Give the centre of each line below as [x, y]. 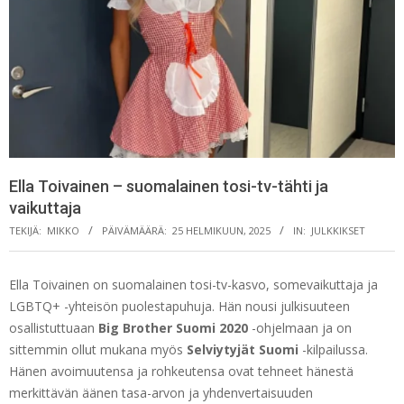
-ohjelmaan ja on [300, 328]
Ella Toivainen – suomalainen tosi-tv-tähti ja [169, 187]
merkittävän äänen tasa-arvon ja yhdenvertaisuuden [161, 393]
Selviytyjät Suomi [243, 350]
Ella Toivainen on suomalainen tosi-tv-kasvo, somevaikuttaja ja [193, 285]
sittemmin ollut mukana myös [98, 350]
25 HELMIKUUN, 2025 [221, 231]
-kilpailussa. [333, 350]
